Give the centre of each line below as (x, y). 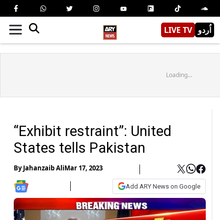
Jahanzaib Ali (44, 168)
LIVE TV (178, 30)
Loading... (179, 75)
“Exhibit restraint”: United (93, 131)
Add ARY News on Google (163, 186)
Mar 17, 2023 (83, 168)
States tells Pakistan (80, 148)
